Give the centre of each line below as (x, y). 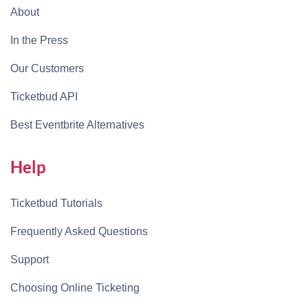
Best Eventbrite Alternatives (77, 125)
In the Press (39, 41)
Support (30, 260)
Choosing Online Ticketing (75, 288)
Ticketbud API (44, 97)
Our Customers (47, 69)
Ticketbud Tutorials (56, 203)
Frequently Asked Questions (79, 232)
